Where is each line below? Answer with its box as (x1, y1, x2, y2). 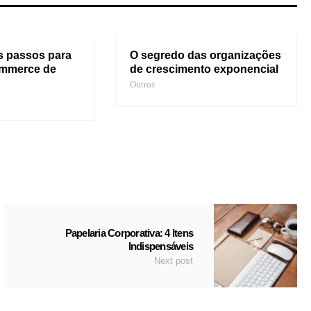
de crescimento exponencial (129, 63, 278, 76)
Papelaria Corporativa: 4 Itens (65, 227, 193, 239)
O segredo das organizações (129, 49, 281, 62)
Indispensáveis (128, 240, 193, 253)
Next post (154, 255, 193, 267)
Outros (129, 79, 155, 90)
